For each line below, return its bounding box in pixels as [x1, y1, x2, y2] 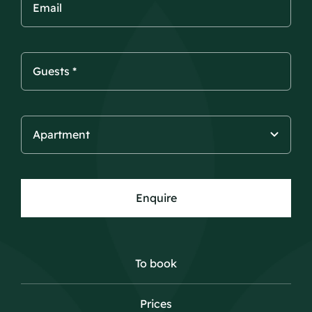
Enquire [135, 190, 177, 205]
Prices [140, 296, 172, 311]
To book [135, 256, 177, 270]
